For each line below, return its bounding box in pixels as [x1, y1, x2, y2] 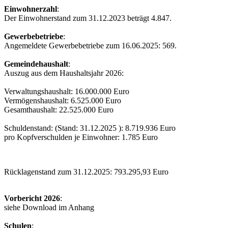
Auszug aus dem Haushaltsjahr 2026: [4, 68, 124, 77]
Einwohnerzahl [4, 4, 57, 13]
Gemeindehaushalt [4, 59, 68, 68]
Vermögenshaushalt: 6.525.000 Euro [4, 96, 121, 105]
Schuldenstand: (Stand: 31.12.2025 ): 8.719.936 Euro [4, 123, 176, 132]
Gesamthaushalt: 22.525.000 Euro [4, 105, 113, 114]
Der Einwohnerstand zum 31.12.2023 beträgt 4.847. [4, 13, 172, 22]
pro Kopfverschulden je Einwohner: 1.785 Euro [4, 132, 158, 141]
